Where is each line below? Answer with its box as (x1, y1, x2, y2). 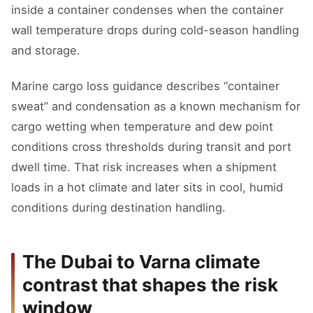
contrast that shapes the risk (22, 274, 278, 296)
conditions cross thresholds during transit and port (11, 140, 291, 154)
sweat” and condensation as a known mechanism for (11, 99, 300, 113)
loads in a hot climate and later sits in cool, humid (11, 180, 283, 194)
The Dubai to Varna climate (22, 251, 261, 272)
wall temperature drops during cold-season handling (11, 23, 299, 37)
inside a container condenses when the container (11, 3, 284, 17)
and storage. (11, 43, 80, 57)
